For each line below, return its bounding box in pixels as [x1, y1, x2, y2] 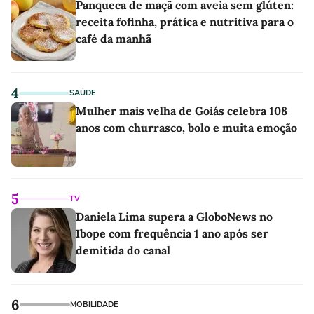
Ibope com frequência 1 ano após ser [76, 226, 268, 240]
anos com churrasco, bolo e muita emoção [76, 121, 297, 135]
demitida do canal [76, 243, 170, 257]
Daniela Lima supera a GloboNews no [76, 210, 273, 224]
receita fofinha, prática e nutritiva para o [76, 15, 294, 29]
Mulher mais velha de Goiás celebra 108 [76, 104, 287, 118]
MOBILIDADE [70, 299, 118, 310]
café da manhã [76, 32, 151, 46]
